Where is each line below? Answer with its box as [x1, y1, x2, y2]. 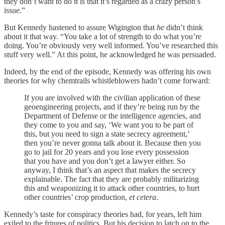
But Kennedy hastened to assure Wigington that [4, 23, 157, 32]
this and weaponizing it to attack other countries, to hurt [24, 183, 199, 192]
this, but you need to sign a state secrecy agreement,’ [24, 129, 189, 138]
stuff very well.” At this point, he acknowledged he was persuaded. [4, 50, 216, 59]
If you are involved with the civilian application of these [24, 93, 200, 102]
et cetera [129, 192, 156, 201]
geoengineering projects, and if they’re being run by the [24, 102, 199, 111]
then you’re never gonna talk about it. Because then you [24, 138, 201, 147]
